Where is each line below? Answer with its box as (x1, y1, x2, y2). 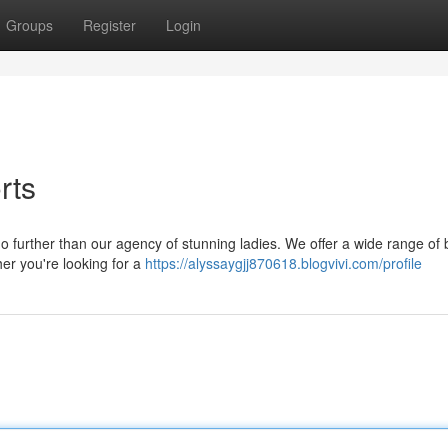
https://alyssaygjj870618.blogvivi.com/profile (145, 253, 422, 273)
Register (83, 15, 136, 35)
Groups (6, 15, 53, 35)
